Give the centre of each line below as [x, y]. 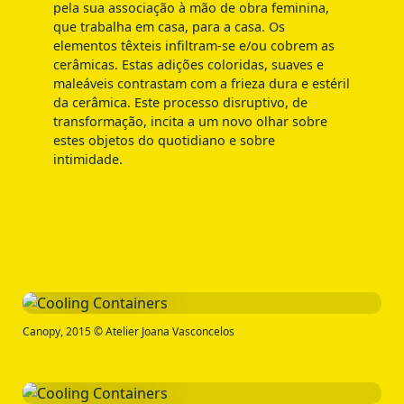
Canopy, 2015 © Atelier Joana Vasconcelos [129, 331]
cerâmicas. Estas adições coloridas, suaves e [188, 64]
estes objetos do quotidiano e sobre [164, 140]
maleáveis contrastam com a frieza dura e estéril [201, 83]
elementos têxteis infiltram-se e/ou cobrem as [193, 46]
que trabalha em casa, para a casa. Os [169, 27]
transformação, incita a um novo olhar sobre [190, 121]
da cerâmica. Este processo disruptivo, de [180, 102]
